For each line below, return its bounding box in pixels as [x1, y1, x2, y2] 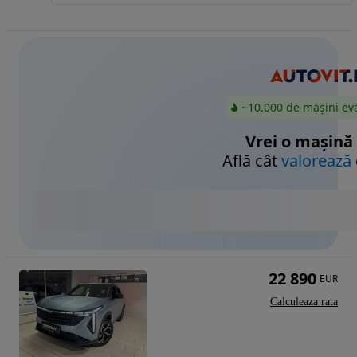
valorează [281, 150, 351, 172]
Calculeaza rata [270, 296, 338, 308]
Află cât [222, 150, 281, 172]
